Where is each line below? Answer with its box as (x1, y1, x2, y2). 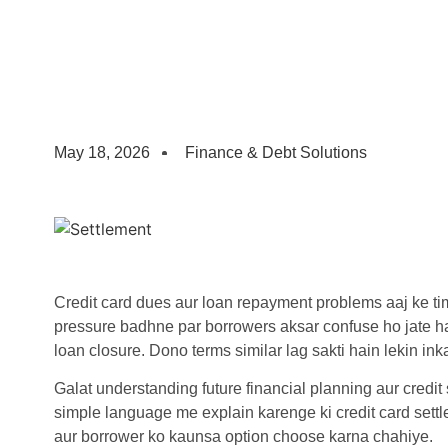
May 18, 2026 (53, 144, 150, 161)
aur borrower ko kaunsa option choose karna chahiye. (53, 428, 433, 446)
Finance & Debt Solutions (184, 144, 367, 161)
